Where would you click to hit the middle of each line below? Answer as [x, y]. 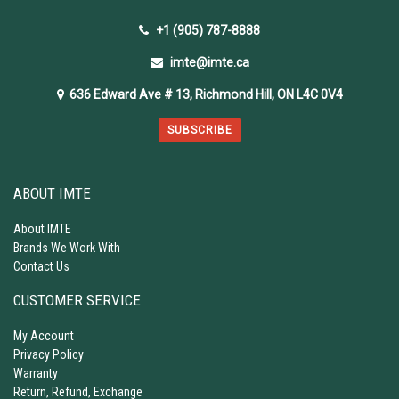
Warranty [36, 373]
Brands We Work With [67, 247]
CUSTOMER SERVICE [77, 300]
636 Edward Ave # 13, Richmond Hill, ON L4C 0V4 [203, 94]
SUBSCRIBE [199, 130]
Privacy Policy [49, 354]
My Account [44, 335]
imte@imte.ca [209, 62]
